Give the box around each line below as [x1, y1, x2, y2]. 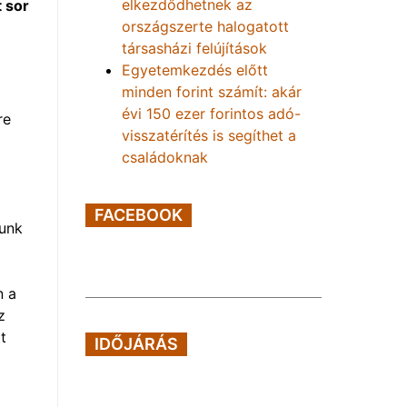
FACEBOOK [94, 205, 183, 224]
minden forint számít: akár [122, 83, 302, 101]
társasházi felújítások [122, 39, 267, 57]
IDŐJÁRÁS [94, 334, 178, 353]
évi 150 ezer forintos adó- [122, 104, 301, 123]
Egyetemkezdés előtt [122, 61, 268, 79]
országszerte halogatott [122, 17, 289, 35]
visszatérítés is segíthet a [122, 126, 296, 144]
